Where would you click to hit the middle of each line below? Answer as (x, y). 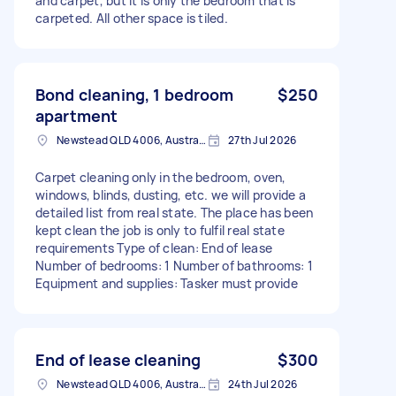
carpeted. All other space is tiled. (132, 18)
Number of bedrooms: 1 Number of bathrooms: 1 (174, 265)
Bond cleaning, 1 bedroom (135, 94)
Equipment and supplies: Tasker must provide (167, 283)
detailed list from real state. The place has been (175, 212)
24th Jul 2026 (263, 384)
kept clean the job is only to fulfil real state (160, 230)
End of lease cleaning (118, 359)
